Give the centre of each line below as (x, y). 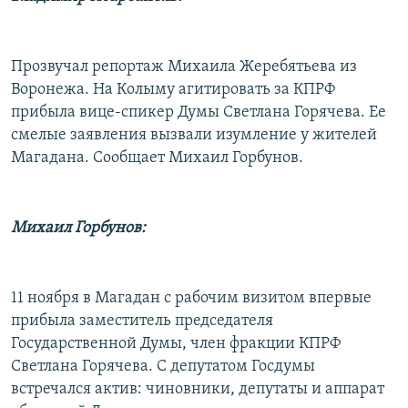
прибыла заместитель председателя (142, 321)
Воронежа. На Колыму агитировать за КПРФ (173, 89)
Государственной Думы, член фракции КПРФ (176, 343)
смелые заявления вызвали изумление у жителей (194, 135)
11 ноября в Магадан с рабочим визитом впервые (191, 298)
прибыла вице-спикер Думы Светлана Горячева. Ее (199, 112)
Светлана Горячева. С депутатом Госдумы (163, 366)
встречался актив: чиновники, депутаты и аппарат (198, 389)
